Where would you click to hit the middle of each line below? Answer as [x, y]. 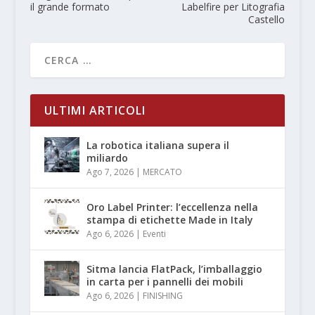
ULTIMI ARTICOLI [95, 111]
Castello [267, 20]
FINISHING [162, 296]
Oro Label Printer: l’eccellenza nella [172, 207]
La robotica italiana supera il [157, 146]
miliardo [107, 158]
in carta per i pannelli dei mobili [165, 282]
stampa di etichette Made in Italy [169, 220]
